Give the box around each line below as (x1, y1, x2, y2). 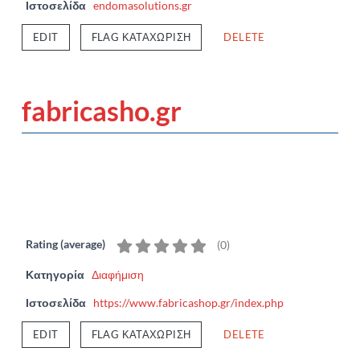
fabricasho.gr (22, 94, 182, 128)
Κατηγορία (26, 267, 84, 281)
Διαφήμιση (92, 267, 144, 281)
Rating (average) (26, 236, 105, 251)
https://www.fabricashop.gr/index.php (93, 295, 284, 309)
